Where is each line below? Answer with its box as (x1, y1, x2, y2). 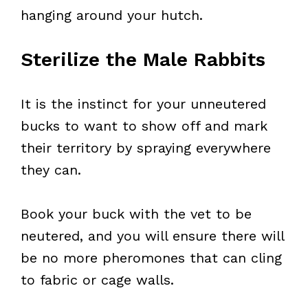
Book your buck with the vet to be (21, 206, 252, 222)
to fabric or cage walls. (21, 272, 174, 288)
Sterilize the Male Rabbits (21, 48, 265, 71)
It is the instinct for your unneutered (21, 96, 266, 112)
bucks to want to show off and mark (21, 118, 267, 134)
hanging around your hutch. (21, 7, 203, 23)
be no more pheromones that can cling (21, 250, 282, 266)
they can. (21, 162, 81, 178)
